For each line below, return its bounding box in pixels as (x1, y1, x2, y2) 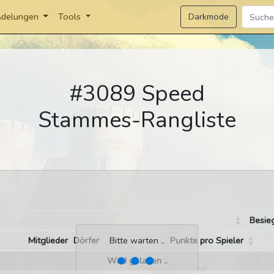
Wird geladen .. (106, 254, 168, 267)
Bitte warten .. (109, 234, 165, 247)
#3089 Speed (69, 79, 205, 109)
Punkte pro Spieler (170, 234, 244, 247)
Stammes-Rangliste (38, 105, 236, 135)
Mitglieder (28, 234, 68, 247)
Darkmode (188, 10, 229, 23)
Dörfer (73, 234, 99, 247)
